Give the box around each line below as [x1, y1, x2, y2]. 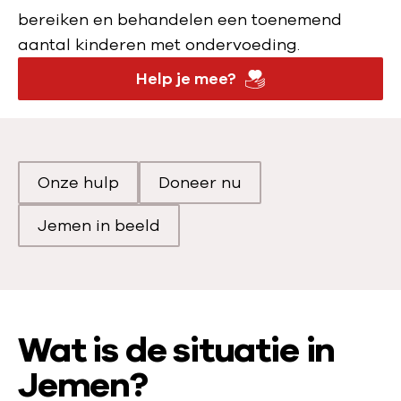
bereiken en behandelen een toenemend [18, 9, 342, 30]
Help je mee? [136, 68, 236, 90]
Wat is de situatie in [18, 327, 336, 374]
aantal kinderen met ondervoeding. [18, 34, 300, 55]
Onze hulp [38, 172, 119, 193]
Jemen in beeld [38, 215, 160, 236]
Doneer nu [158, 172, 242, 193]
